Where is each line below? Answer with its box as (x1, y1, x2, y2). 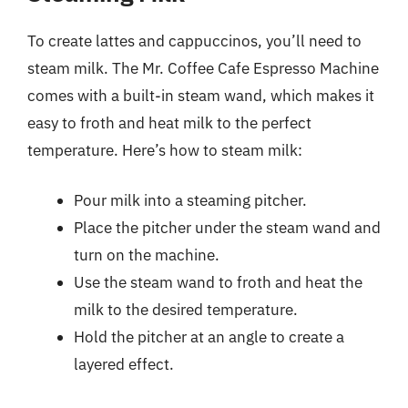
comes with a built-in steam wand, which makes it (27, 85, 374, 106)
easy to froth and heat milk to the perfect (27, 112, 311, 133)
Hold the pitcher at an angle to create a (74, 327, 344, 347)
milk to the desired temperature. (74, 300, 298, 320)
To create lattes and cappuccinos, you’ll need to (27, 30, 362, 51)
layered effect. (74, 354, 174, 374)
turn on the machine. (74, 245, 219, 265)
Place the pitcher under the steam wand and (74, 218, 381, 238)
